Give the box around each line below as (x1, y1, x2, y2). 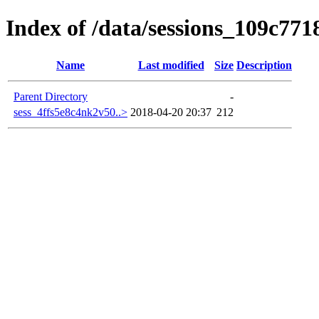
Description (236, 58, 292, 71)
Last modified (137, 58, 204, 71)
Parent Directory (14, 90, 88, 103)
